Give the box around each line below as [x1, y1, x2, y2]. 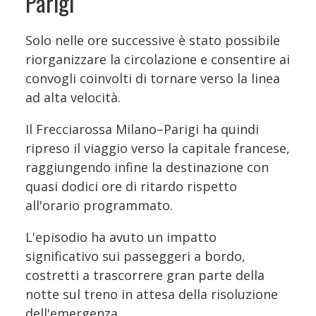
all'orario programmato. [25, 197, 173, 214]
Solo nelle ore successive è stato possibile [25, 32, 280, 49]
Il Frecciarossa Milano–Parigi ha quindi [25, 121, 259, 138]
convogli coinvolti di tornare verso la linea [25, 70, 280, 87]
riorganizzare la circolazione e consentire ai [25, 51, 290, 68]
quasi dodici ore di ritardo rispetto [25, 178, 237, 195]
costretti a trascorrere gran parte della [25, 267, 265, 284]
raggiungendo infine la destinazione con [25, 159, 269, 176]
